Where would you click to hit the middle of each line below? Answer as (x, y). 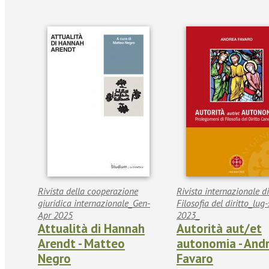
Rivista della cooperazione (88, 191)
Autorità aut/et (219, 229)
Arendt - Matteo (81, 244)
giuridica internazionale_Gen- (94, 203)
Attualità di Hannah (91, 229)
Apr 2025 (55, 215)
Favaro (195, 259)
